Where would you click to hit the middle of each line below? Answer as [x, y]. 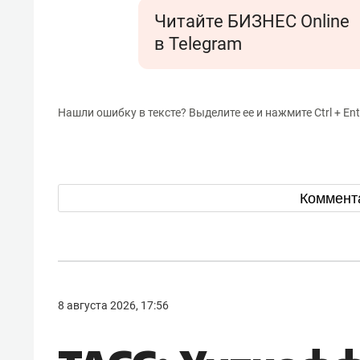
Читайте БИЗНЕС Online [252, 21]
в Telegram [198, 44]
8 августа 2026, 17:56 [113, 306]
